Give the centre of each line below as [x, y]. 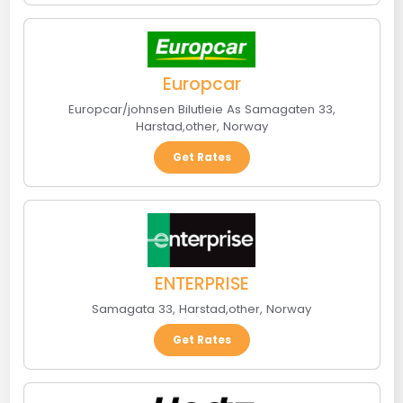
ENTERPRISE [201, 284]
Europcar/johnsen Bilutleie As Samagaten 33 [200, 110]
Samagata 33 [132, 309]
